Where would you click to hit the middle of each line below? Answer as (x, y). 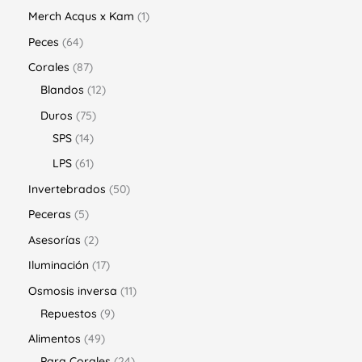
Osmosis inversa (73, 290)
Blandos (62, 90)
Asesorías (55, 240)
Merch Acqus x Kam (81, 17)
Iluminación (59, 265)
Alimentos (55, 339)
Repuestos (69, 313)
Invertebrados (67, 189)
